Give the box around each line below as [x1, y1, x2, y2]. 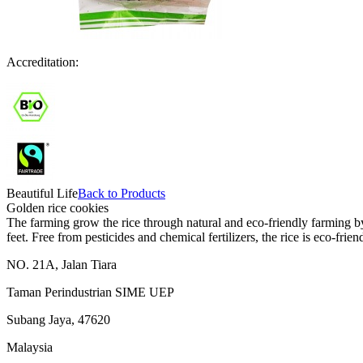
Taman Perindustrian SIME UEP [6, 285, 174, 299]
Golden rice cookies [6, 201, 109, 215]
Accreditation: [6, 55, 79, 69]
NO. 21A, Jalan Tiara [6, 258, 117, 271]
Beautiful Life [6, 186, 78, 200]
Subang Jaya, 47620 [6, 313, 110, 327]
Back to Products [78, 186, 165, 200]
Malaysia [6, 340, 53, 354]
